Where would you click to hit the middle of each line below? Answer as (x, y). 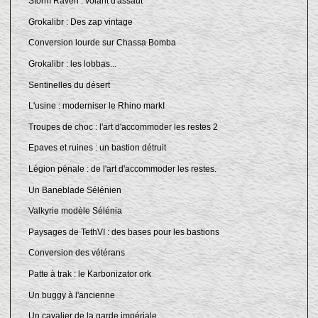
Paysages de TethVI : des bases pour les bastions (124, 232)
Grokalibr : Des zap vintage (80, 22)
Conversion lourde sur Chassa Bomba (102, 43)
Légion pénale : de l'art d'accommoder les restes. (122, 169)
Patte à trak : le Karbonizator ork (89, 274)
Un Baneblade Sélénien (75, 190)
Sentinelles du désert (69, 85)
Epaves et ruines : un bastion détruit (97, 148)
